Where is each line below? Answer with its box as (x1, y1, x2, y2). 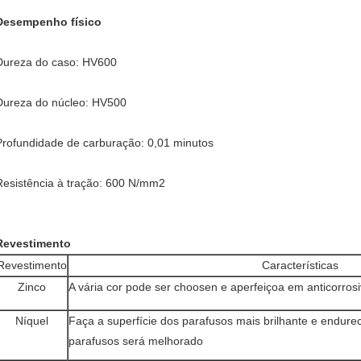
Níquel (15, 314, 48, 327)
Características (262, 259, 338, 272)
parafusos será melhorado (68, 334, 203, 347)
